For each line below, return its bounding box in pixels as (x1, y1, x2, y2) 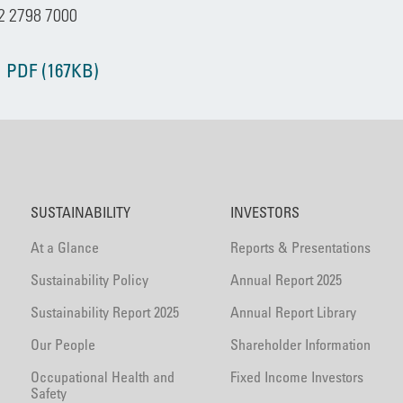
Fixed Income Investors (229, 368, 363, 386)
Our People (31, 336, 96, 354)
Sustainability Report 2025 (31, 303, 180, 321)
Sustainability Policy (31, 271, 149, 289)
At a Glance (31, 238, 100, 256)
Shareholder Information (229, 336, 371, 354)
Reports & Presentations (229, 238, 371, 256)
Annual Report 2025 (229, 271, 342, 289)
